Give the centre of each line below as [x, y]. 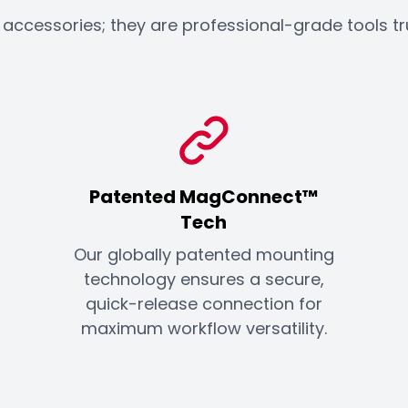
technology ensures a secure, [204, 280]
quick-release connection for [204, 304]
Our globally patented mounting [204, 255]
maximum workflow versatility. [204, 329]
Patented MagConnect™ [204, 197]
